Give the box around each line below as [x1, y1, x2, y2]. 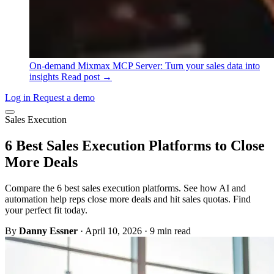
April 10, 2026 [85, 225, 142, 236]
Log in [5, 92, 33, 103]
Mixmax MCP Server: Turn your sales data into [78, 60, 260, 71]
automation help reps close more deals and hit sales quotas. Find [5, 193, 251, 204]
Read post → [61, 71, 112, 82]
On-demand [29, 60, 78, 71]
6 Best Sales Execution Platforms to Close [5, 137, 265, 154]
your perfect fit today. [5, 204, 87, 215]
